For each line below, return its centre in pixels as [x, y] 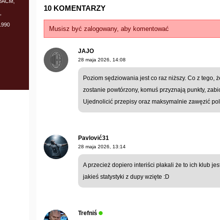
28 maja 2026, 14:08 [102, 59]
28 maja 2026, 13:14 [102, 146]
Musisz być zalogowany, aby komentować [109, 28]
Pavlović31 [94, 138]
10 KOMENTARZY [75, 8]
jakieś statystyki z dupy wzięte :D [126, 177]
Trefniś [88, 213]
